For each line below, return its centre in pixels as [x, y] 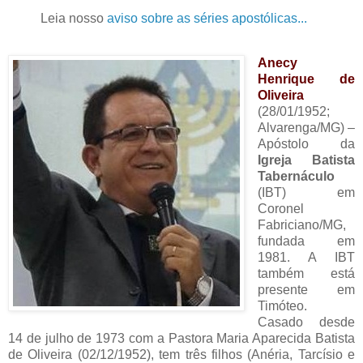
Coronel [280, 209]
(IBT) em [306, 193]
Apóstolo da [306, 144]
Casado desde [306, 322]
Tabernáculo [296, 177]
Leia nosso [74, 18]
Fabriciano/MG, [301, 225]
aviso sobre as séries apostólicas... [207, 18]
